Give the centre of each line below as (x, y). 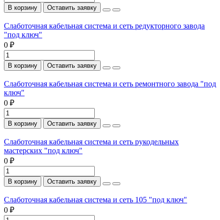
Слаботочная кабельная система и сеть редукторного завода (104, 26)
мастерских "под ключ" (43, 150)
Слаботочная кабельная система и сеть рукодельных (91, 141)
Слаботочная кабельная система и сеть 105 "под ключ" (96, 199)
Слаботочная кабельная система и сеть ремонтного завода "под (110, 83)
